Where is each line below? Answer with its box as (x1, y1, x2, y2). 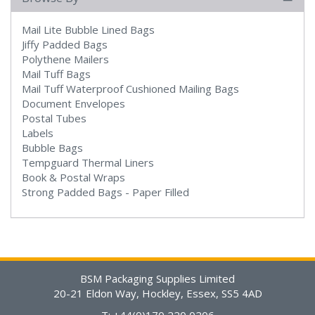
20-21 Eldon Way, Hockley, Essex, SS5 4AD (53, 285, 262, 300)
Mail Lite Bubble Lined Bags (22, 22, 155, 37)
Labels (22, 125, 53, 140)
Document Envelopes (22, 96, 125, 110)
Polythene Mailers (22, 51, 109, 66)
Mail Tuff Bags (22, 66, 91, 81)
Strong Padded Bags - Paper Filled (22, 184, 189, 199)
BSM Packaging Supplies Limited (80, 271, 235, 285)
